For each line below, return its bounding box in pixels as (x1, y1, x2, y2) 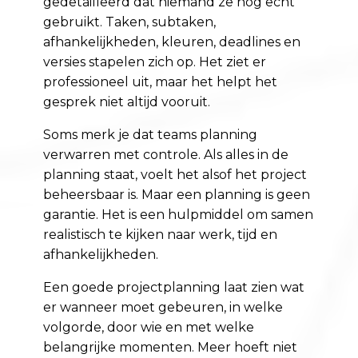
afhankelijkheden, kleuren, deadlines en (43, 34, 301, 50)
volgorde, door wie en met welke (43, 320, 255, 336)
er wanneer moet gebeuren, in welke (43, 300, 284, 316)
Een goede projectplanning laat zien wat (43, 280, 305, 296)
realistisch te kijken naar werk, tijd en (43, 227, 278, 243)
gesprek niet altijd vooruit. (43, 94, 211, 110)
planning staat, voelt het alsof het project (43, 167, 308, 183)
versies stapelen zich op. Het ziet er (43, 54, 267, 70)
